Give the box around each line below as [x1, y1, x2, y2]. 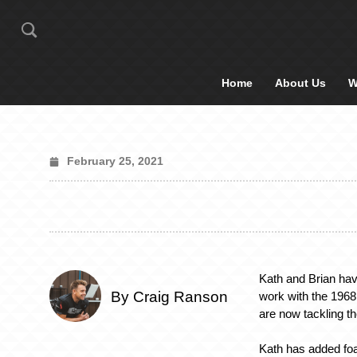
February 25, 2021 [67, 155, 163, 167]
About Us [275, 76, 326, 89]
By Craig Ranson [111, 288, 228, 306]
